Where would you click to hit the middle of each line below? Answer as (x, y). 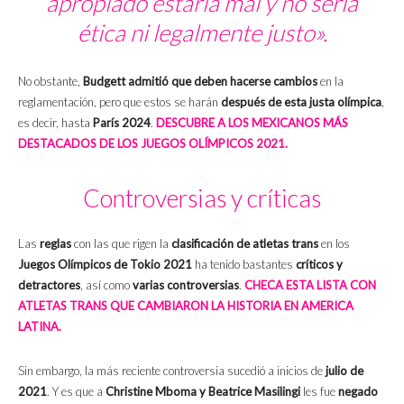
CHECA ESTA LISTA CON (310, 285)
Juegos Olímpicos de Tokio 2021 (105, 265)
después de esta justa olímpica (301, 102)
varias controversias (186, 285)
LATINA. (40, 327)
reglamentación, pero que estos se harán (119, 102)
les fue (319, 392)
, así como (106, 285)
